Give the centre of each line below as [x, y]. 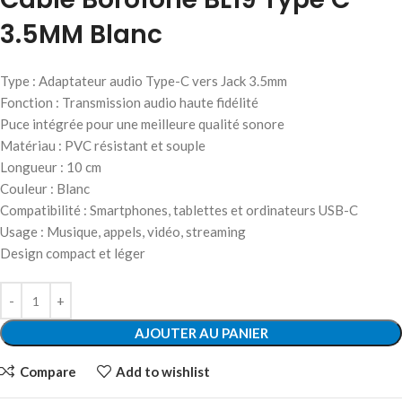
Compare [48, 372]
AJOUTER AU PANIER [201, 333]
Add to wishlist [163, 372]
